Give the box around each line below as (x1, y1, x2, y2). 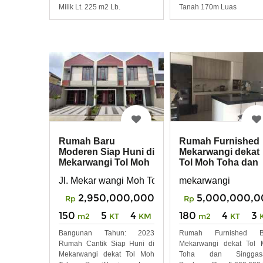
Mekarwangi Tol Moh (59, 157, 150, 168)
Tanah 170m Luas (179, 2, 237, 11)
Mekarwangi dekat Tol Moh (59, 249, 154, 258)
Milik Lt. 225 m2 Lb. (59, 2, 120, 11)
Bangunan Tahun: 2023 (59, 228, 154, 237)
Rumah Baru (59, 136, 115, 147)
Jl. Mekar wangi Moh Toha (59, 175, 167, 186)
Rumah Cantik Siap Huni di (59, 239, 154, 248)
